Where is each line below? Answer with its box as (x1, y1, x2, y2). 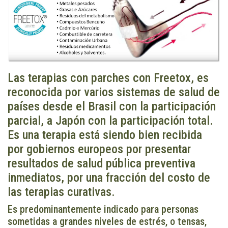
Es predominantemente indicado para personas (8, 203, 198, 216)
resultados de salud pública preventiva (8, 156, 195, 171)
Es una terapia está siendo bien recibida (8, 128, 202, 142)
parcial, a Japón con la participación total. (8, 113, 213, 128)
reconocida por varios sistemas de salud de (8, 85, 220, 100)
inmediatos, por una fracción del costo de (8, 170, 210, 185)
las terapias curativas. (8, 185, 115, 199)
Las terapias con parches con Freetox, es (8, 71, 209, 85)
